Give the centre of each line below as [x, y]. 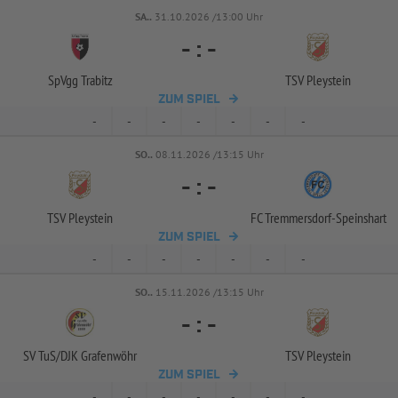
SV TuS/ [42, 355]
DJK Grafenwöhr [99, 355]
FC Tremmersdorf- [293, 218]
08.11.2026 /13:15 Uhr [209, 154]
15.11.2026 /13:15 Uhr [209, 292]
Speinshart [361, 218]
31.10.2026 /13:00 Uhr [209, 16]
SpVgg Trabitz [80, 80]
